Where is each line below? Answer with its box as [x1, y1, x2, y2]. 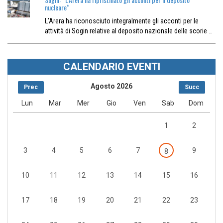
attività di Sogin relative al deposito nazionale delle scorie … [44, 27, 213, 35]
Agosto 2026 [90, 82, 132, 91]
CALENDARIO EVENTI [63, 61, 160, 73]
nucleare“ [44, 2, 70, 13]
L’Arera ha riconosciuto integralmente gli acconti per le [44, 17, 199, 25]
